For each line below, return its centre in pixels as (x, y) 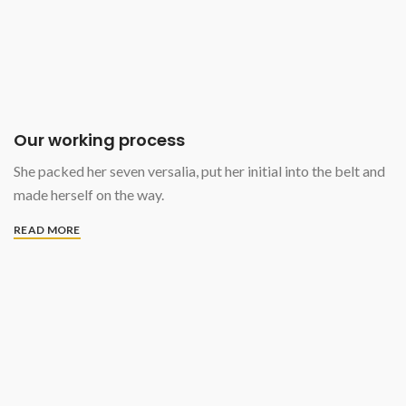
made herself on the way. (89, 195)
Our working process (99, 140)
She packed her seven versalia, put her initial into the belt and (199, 171)
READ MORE (47, 230)
